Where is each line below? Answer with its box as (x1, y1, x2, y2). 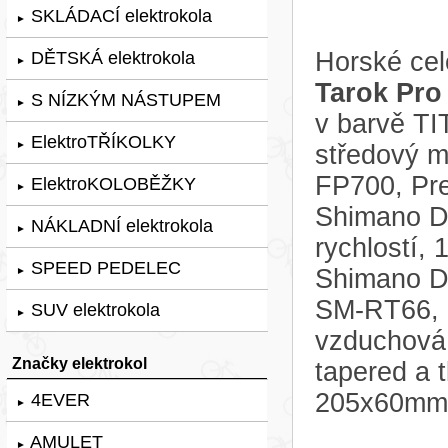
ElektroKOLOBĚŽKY (26, 173, 196, 194)
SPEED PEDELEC (26, 257, 181, 278)
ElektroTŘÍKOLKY (26, 131, 176, 152)
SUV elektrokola (26, 299, 160, 320)
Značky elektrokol (12, 353, 147, 372)
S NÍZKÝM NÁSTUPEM (26, 89, 221, 110)
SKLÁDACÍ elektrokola (26, 5, 212, 26)
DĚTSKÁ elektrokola (26, 47, 195, 68)
